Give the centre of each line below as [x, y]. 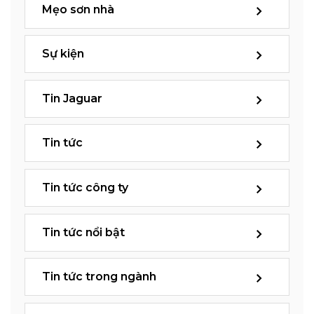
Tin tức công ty [85, 187]
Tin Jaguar [72, 98]
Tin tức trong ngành [99, 277]
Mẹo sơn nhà [78, 9]
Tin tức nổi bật [83, 232]
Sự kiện [63, 54]
